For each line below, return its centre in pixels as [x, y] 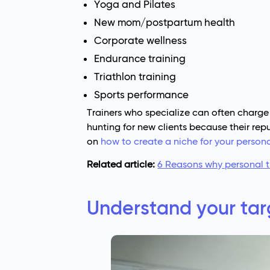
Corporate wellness [141, 41]
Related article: [122, 165]
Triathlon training [135, 77]
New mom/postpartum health [165, 23]
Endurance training [140, 59]
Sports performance [142, 95]
